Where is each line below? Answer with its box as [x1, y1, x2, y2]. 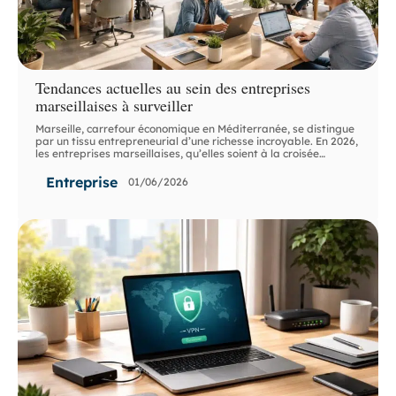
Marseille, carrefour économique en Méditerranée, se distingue [35, 121, 355, 135]
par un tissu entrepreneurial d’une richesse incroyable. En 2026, [35, 133, 359, 148]
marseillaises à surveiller [35, 94, 194, 116]
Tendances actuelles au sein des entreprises [35, 76, 311, 98]
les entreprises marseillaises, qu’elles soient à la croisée [35, 146, 320, 160]
